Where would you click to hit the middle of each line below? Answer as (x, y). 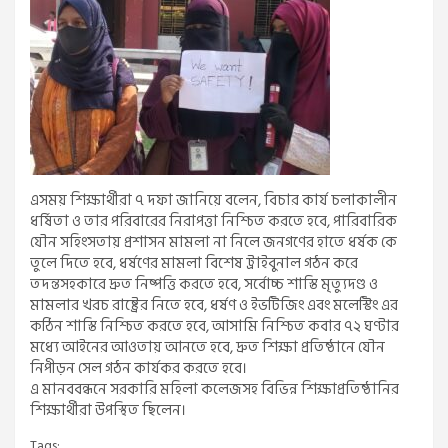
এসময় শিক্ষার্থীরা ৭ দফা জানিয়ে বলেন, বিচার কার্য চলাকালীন (213, 201)
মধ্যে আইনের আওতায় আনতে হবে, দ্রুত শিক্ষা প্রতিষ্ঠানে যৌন (207, 348)
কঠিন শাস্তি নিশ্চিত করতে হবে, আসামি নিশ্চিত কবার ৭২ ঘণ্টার (214, 327)
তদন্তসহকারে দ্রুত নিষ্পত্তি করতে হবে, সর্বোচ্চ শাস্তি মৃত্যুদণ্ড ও (204, 285)
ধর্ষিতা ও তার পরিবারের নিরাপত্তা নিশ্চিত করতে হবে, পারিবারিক (213, 222)
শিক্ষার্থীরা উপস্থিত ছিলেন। (108, 411)
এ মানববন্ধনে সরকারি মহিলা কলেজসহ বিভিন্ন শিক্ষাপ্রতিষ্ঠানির (214, 390)
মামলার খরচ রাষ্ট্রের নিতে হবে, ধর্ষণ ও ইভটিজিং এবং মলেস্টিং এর (214, 306)
